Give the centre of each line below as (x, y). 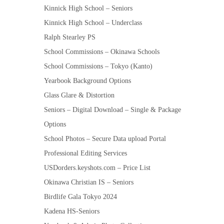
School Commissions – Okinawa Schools (102, 52)
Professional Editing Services (85, 153)
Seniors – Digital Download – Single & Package (112, 110)
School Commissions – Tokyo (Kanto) (98, 66)
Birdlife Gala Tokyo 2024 (80, 197)
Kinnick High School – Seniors (88, 8)
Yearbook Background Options (87, 81)
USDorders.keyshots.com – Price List (97, 168)
